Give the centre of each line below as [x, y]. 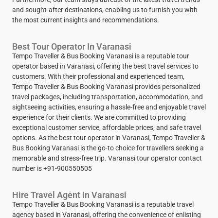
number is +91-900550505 [52, 169]
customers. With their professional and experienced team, [98, 77]
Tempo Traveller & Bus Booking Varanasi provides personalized [106, 87]
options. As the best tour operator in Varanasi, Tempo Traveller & [109, 138]
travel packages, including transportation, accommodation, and [108, 97]
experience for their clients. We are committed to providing [99, 118]
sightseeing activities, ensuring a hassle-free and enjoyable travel [109, 107]
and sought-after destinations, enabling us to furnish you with [105, 10]
